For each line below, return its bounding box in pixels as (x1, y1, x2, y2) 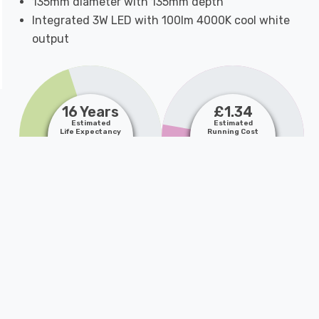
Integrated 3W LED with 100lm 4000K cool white (32, 14, 291, 27)
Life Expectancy (60, 127, 121, 136)
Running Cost (207, 127, 258, 136)
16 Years (62, 103, 119, 120)
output (32, 32, 70, 46)
